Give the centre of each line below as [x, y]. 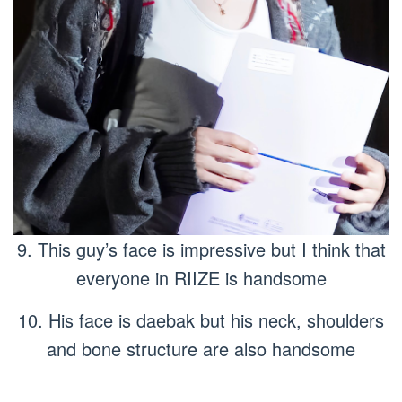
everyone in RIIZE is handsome [201, 277]
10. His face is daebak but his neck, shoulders [201, 319]
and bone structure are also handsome [201, 348]
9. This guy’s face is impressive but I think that [201, 249]
